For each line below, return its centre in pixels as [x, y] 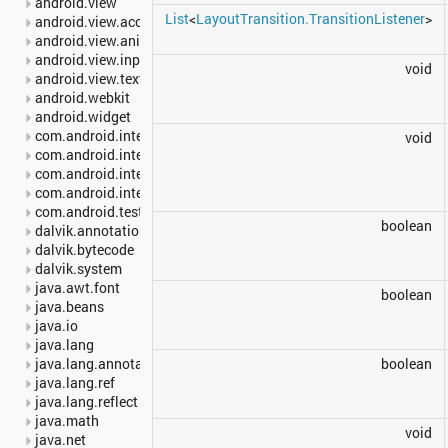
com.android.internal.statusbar [134, 173]
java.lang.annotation [101, 363]
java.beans [69, 306]
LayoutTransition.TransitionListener [311, 18]
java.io [56, 325]
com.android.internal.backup [126, 135]
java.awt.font [77, 287]
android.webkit [82, 97]
